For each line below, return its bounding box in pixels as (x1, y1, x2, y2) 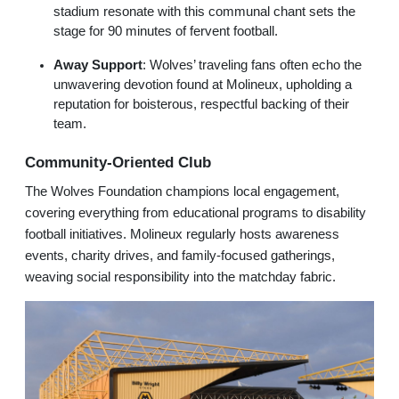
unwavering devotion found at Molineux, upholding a (53, 77, 352, 93)
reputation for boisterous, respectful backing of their (53, 97, 349, 112)
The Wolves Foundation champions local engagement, (25, 184, 339, 199)
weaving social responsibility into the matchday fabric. (25, 270, 336, 285)
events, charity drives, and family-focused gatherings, (25, 248, 335, 264)
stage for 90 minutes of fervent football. (53, 24, 278, 39)
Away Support (53, 58, 142, 73)
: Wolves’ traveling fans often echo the (142, 58, 362, 73)
